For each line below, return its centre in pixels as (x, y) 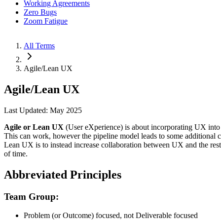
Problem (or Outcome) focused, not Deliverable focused (111, 216)
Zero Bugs (40, 12)
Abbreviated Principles (63, 174)
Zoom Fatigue (46, 21)
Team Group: (31, 196)
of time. (16, 153)
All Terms (39, 46)
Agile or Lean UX (34, 127)
